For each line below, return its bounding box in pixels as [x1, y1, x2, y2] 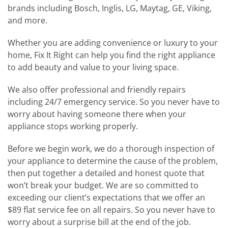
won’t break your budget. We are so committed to [8, 180, 198, 191]
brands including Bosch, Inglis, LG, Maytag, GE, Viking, [8, 3, 212, 14]
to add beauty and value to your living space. [8, 62, 179, 73]
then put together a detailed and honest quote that [8, 167, 205, 179]
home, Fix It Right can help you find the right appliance [8, 49, 215, 61]
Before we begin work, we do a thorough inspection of [8, 143, 214, 155]
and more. [8, 15, 47, 26]
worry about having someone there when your [8, 108, 186, 120]
